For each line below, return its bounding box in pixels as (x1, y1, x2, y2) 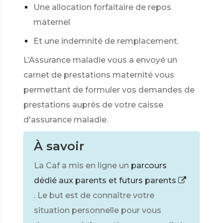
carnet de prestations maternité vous (23, 70, 174, 80)
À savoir (34, 139, 84, 153)
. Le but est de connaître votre (34, 191, 154, 200)
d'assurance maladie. (23, 115, 108, 124)
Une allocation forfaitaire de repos (33, 2, 171, 12)
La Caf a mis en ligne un (34, 161, 129, 170)
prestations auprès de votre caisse (23, 100, 163, 110)
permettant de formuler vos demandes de (23, 85, 195, 95)
